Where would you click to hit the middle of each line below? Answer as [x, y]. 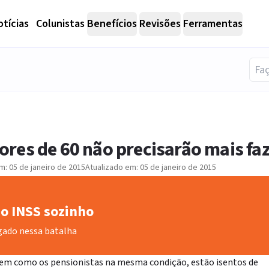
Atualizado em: [113, 168]
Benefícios [112, 23]
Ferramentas [213, 23]
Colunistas [60, 23]
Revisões [160, 23]
